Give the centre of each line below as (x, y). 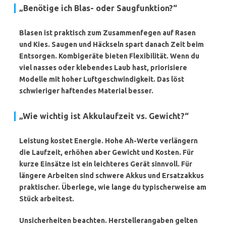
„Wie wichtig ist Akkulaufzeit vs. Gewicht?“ (104, 116)
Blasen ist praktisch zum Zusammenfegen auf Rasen (107, 33)
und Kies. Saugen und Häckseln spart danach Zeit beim (111, 44)
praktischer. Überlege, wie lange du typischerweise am (113, 187)
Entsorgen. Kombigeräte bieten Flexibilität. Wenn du (109, 56)
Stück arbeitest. (47, 199)
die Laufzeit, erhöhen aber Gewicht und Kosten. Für (106, 152)
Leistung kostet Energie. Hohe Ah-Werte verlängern (108, 141)
